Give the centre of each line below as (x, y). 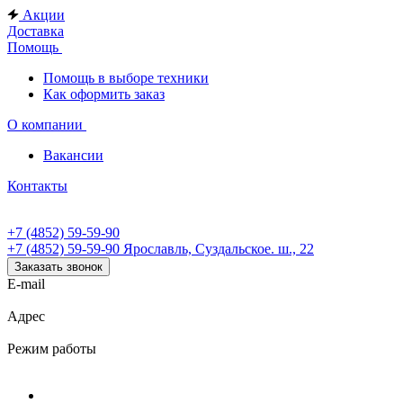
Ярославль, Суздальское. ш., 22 (219, 249)
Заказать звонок (58, 267)
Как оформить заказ (104, 94)
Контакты (37, 186)
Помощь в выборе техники (126, 78)
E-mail (26, 284)
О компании (47, 125)
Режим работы (52, 349)
